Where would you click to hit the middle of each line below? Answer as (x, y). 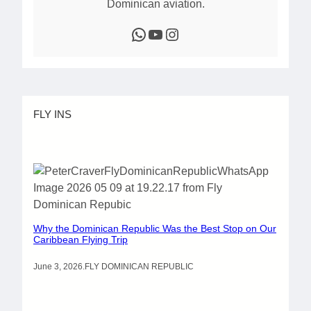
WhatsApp (134, 33)
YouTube (151, 33)
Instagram (170, 33)
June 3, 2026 (58, 267)
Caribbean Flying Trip (81, 239)
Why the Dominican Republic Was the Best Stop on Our (155, 228)
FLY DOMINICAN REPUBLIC (139, 267)
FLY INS (52, 114)
